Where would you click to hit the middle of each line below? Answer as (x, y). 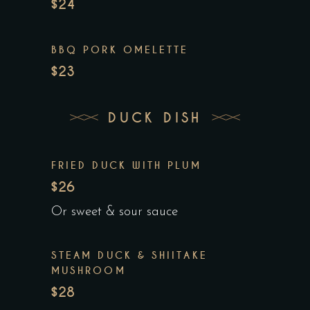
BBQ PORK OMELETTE (120, 50)
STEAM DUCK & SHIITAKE (129, 256)
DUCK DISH (155, 118)
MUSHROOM (89, 271)
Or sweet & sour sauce (115, 212)
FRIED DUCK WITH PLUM (126, 166)
